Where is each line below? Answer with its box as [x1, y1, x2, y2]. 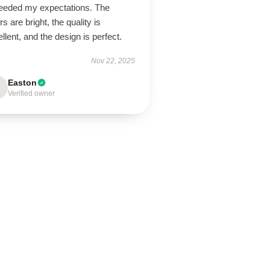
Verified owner [8, 89, 55, 98]
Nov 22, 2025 [90, 57, 135, 65]
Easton [8, 78, 37, 87]
